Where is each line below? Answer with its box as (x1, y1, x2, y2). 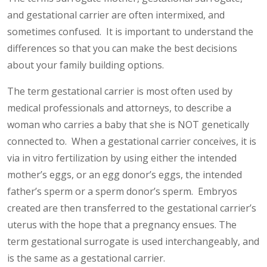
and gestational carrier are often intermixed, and (7, 8, 225, 21)
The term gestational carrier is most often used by (7, 85, 232, 98)
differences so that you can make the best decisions (7, 42, 237, 55)
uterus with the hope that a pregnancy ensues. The (7, 218, 237, 231)
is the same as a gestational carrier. (7, 252, 165, 265)
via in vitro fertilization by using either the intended (7, 151, 237, 164)
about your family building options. (7, 58, 164, 72)
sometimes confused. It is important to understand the (7, 25, 253, 38)
